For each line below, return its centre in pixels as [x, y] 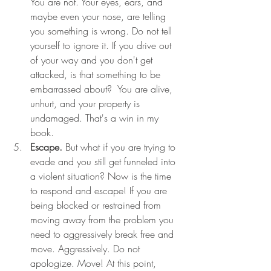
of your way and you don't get [93, 60]
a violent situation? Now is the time [102, 176]
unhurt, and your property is [87, 104]
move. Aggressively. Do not [87, 249]
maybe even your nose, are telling [100, 17]
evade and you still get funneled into [104, 162]
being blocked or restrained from [97, 205]
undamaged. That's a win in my [96, 118]
